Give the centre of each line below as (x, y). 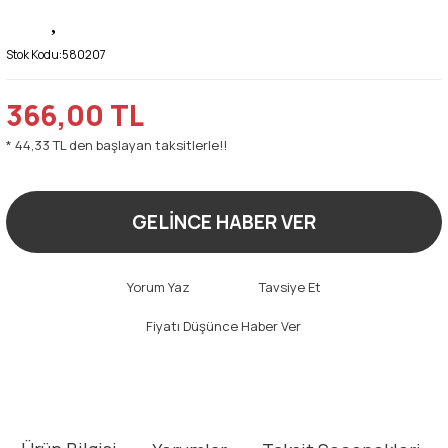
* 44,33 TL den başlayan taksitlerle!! (116, 144)
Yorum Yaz (158, 286)
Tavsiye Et (289, 286)
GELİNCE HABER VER (224, 221)
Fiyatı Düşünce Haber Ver (223, 325)
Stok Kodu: (34, 54)
